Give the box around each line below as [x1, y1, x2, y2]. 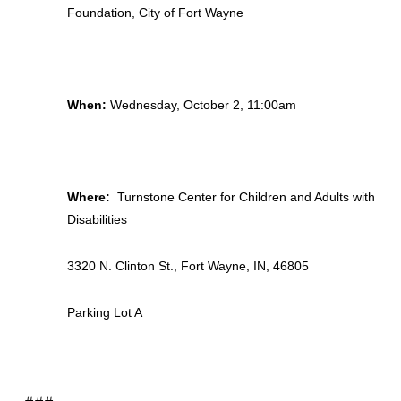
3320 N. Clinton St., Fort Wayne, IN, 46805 [66, 259, 309, 273]
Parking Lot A [66, 305, 142, 320]
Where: [66, 190, 114, 204]
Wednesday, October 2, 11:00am [109, 98, 296, 112]
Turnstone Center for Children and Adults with [113, 190, 375, 204]
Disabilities [66, 212, 131, 226]
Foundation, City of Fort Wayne [66, 5, 243, 20]
